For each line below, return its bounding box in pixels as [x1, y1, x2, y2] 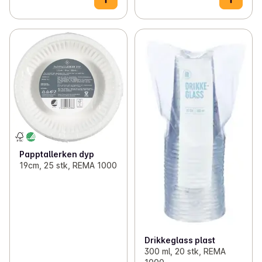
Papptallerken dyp [19, 149, 94, 159]
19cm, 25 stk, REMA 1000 [19, 160, 117, 170]
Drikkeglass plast [144, 235, 215, 245]
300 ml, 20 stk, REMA [144, 246, 226, 256]
